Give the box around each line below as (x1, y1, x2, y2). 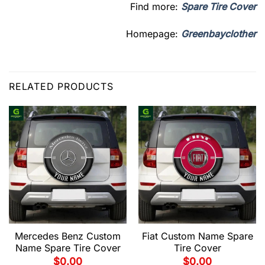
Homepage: (126, 27, 181, 40)
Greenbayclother (181, 27, 256, 40)
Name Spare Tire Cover (15, 241, 121, 254)
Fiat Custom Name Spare (141, 230, 253, 242)
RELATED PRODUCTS (9, 80, 114, 92)
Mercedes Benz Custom (15, 230, 121, 242)
